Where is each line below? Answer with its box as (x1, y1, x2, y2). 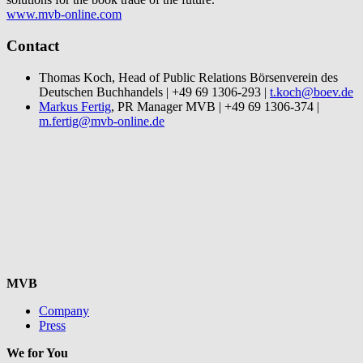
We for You (6, 345, 68, 360)
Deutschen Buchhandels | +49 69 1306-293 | (39, 84, 270, 99)
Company (39, 303, 89, 318)
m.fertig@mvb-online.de (39, 113, 164, 128)
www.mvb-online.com (6, 7, 122, 22)
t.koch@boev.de (270, 84, 353, 99)
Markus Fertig (39, 99, 111, 113)
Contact (6, 36, 59, 54)
